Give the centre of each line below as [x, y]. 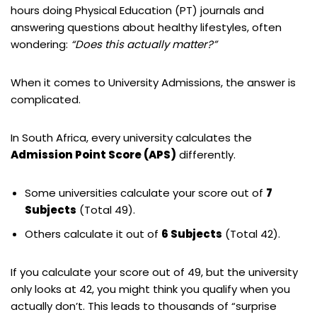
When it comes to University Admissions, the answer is [153, 82]
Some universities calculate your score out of [145, 192]
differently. [206, 154]
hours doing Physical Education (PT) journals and [137, 10]
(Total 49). [106, 209]
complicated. [46, 99]
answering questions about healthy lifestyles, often [146, 27]
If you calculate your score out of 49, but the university [154, 272]
